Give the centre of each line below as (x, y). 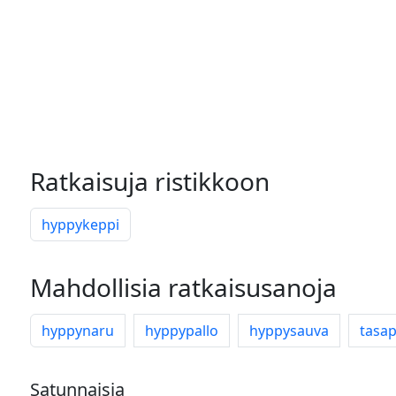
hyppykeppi (80, 225)
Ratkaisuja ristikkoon (150, 181)
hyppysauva (289, 331)
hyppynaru (78, 331)
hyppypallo (182, 331)
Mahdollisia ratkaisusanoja (183, 287)
